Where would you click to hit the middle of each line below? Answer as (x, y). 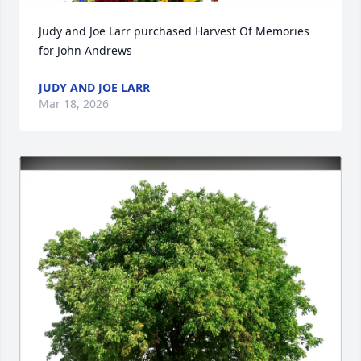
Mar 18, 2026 (74, 104)
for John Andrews (85, 50)
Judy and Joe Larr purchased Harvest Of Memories (174, 31)
